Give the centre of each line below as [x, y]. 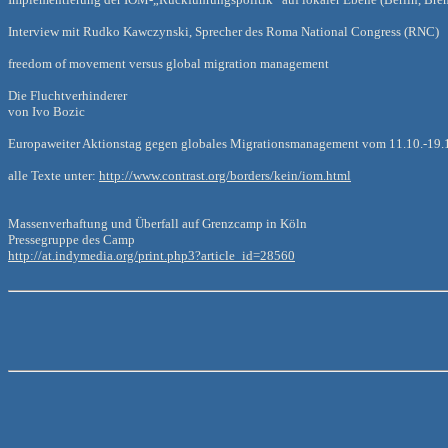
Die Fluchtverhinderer [67, 95]
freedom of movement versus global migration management [168, 63]
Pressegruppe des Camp [71, 239]
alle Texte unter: [53, 175]
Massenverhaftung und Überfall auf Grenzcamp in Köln [157, 223]
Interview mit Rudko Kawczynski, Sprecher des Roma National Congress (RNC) [223, 31]
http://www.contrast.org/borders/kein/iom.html [225, 175]
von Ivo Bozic [46, 111]
